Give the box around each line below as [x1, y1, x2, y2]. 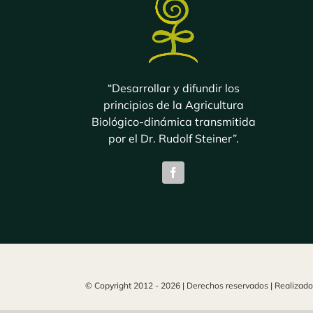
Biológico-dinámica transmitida [91, 114, 256, 129]
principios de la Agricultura [103, 97, 244, 112]
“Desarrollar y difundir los [107, 80, 240, 95]
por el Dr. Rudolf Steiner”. [108, 131, 239, 145]
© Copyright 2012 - [85, 279, 161, 291]
